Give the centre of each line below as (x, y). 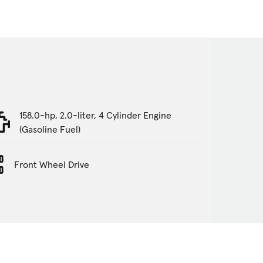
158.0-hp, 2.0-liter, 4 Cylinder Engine (96, 115)
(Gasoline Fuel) (50, 129)
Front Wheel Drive (52, 165)
